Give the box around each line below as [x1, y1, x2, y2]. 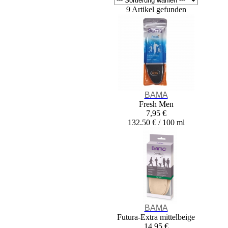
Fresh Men [138, 100, 174, 108]
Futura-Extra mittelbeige [117, 213, 195, 221]
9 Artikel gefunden [126, 5, 186, 14]
